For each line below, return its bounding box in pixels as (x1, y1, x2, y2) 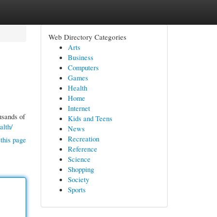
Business (67, 52, 93, 62)
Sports (67, 185, 86, 194)
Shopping (67, 164, 94, 174)
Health (67, 83, 87, 93)
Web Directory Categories (48, 32, 126, 42)
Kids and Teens (67, 113, 112, 123)
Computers (67, 62, 99, 72)
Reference (67, 144, 97, 154)
